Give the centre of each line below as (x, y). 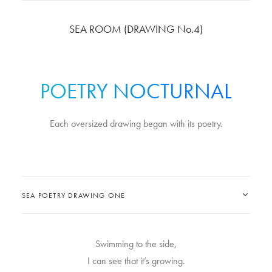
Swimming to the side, (136, 244)
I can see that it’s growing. (136, 261)
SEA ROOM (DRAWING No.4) (136, 29)
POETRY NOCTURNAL (136, 91)
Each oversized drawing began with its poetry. (136, 124)
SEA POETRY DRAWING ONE (74, 195)
